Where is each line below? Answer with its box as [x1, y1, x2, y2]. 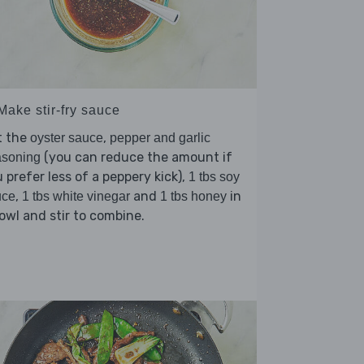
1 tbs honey [160, 189, 227, 204]
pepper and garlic [110, 131, 210, 145]
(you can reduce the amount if [41, 149, 232, 166]
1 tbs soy [188, 170, 240, 184]
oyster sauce [30, 131, 103, 145]
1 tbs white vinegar [22, 189, 130, 204]
